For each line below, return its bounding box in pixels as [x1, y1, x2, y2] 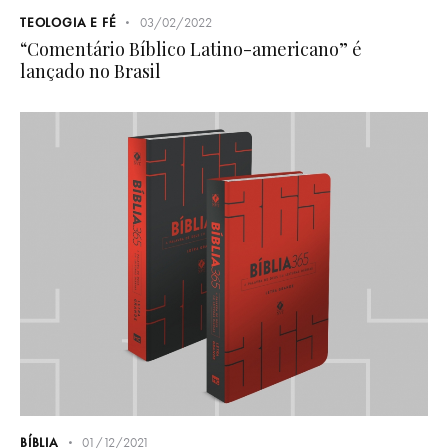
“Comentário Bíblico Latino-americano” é [20, 36, 362, 61]
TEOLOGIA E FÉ [20, 13, 117, 31]
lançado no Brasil [20, 58, 161, 83]
